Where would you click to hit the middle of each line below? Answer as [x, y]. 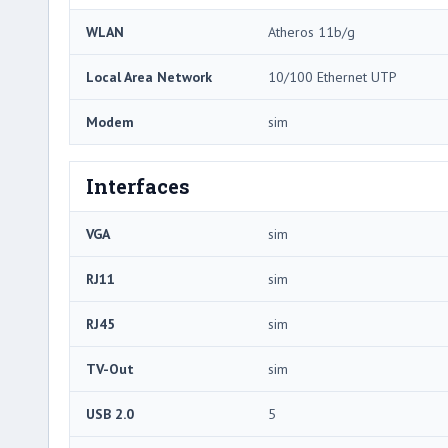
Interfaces [138, 186]
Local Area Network [149, 77]
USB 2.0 [110, 414]
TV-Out [110, 369]
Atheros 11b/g [311, 32]
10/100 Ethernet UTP [332, 77]
